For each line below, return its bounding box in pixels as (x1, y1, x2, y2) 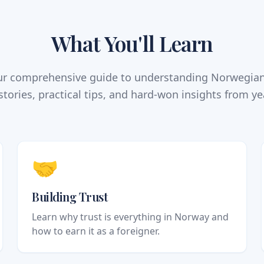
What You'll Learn (51, 29, 213, 58)
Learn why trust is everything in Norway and (32, 210, 229, 224)
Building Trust (32, 189, 108, 205)
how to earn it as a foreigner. (32, 225, 160, 238)
